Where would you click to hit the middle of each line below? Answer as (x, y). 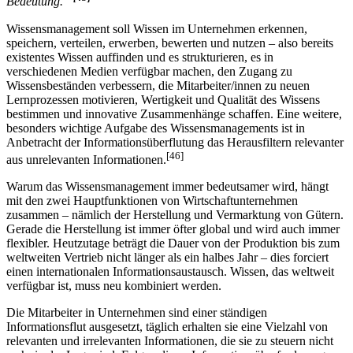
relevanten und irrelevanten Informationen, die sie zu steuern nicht (170, 340)
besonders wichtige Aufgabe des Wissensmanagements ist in (156, 128)
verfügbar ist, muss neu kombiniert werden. (114, 285)
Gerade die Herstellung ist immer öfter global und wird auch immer (173, 229)
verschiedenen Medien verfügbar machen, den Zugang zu (149, 71)
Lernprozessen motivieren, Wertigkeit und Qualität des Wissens (163, 99)
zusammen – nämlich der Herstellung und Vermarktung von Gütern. (175, 214)
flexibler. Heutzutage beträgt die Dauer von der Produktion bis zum (173, 243)
